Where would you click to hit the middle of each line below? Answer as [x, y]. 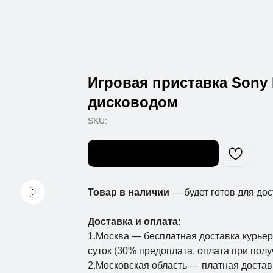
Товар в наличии [130, 192]
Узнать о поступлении [153, 153]
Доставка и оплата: [134, 222]
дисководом [133, 102]
